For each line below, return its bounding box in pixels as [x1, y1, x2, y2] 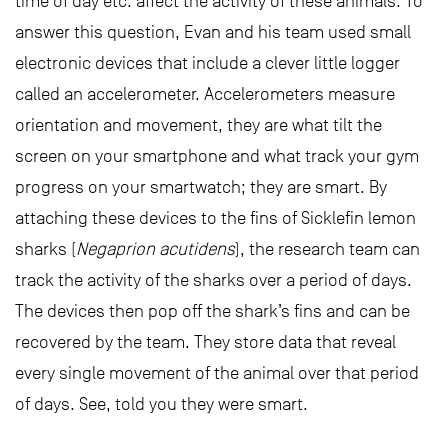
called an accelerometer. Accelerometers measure [15, 84, 395, 105]
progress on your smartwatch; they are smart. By [15, 177, 387, 198]
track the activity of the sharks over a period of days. [15, 270, 412, 291]
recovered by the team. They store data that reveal [15, 332, 396, 353]
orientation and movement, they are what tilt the [15, 115, 382, 136]
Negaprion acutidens [76, 239, 235, 260]
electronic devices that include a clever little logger [15, 53, 400, 74]
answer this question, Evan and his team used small [15, 22, 411, 43]
